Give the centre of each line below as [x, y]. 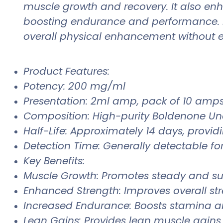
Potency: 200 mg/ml [74, 86]
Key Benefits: [54, 161]
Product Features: [66, 71]
